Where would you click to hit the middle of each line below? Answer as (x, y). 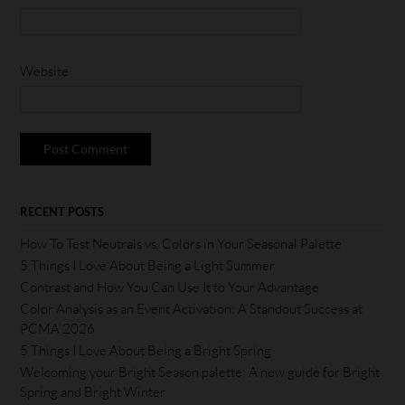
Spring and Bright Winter (93, 391)
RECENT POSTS (62, 211)
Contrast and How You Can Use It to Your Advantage (170, 287)
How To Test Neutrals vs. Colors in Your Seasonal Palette (181, 243)
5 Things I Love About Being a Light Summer (147, 265)
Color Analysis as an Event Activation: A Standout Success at (191, 308)
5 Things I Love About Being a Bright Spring (146, 350)
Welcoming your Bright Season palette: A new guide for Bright (200, 372)
